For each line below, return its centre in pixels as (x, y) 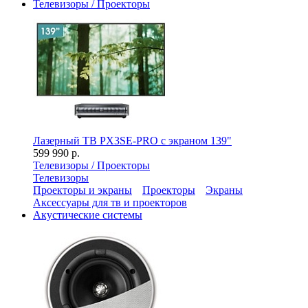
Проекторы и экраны (82, 190)
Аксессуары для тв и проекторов (110, 202)
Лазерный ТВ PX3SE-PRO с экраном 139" (132, 141)
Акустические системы (88, 215)
